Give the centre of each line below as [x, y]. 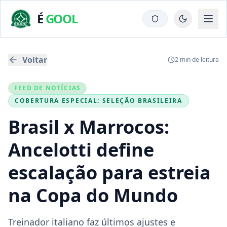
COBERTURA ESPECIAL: [59, 101]
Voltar [35, 60]
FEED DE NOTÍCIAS [48, 88]
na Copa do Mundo [93, 195]
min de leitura [199, 60]
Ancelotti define [81, 150]
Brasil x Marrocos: [89, 127]
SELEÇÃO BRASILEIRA [142, 101]
